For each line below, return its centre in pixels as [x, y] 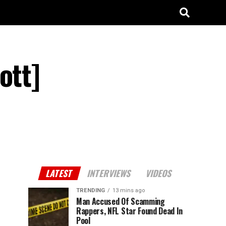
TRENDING [91, 190]
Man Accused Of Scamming [121, 201]
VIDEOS [159, 173]
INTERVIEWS [109, 173]
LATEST [60, 173]
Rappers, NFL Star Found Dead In [130, 211]
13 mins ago [129, 190]
